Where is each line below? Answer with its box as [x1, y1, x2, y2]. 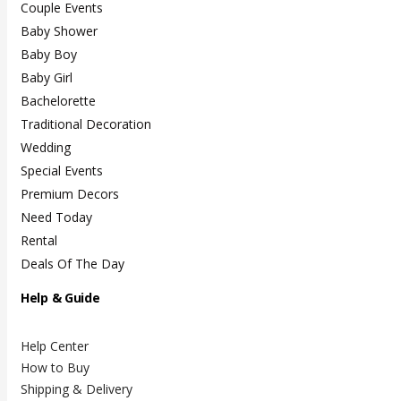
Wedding [21, 139, 71, 157]
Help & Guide [21, 289, 100, 307]
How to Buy [21, 359, 90, 377]
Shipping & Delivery [21, 380, 132, 398]
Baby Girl [21, 69, 73, 87]
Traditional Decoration [21, 115, 151, 133]
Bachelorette [21, 92, 96, 110]
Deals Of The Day [21, 255, 124, 273]
